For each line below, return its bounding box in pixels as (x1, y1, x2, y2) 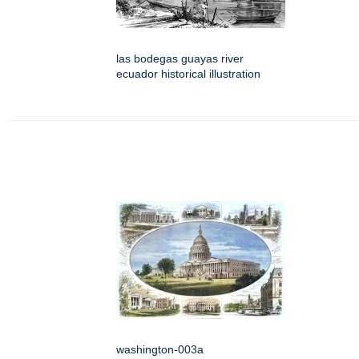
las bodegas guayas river (116, 52, 244, 66)
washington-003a (116, 343, 204, 357)
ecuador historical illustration (116, 67, 260, 81)
